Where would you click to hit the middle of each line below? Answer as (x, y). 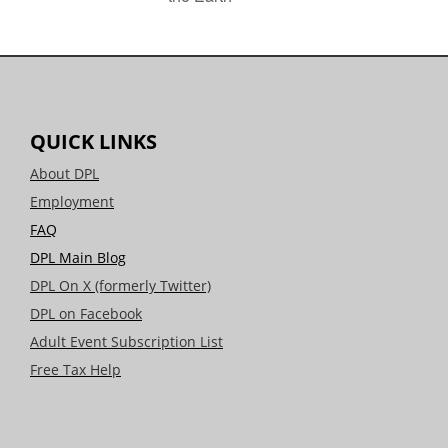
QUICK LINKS (93, 142)
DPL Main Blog (78, 258)
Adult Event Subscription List (126, 342)
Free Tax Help (75, 370)
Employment (72, 202)
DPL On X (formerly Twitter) (120, 286)
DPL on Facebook (86, 314)
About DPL (64, 174)
